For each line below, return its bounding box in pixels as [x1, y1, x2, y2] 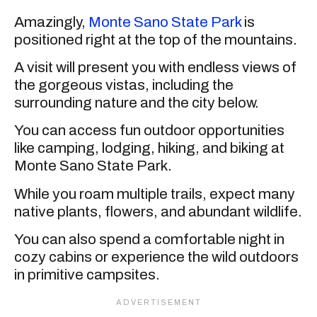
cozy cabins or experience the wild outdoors [14, 249, 299, 265]
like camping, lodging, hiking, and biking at [14, 140, 284, 156]
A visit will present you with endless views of [14, 59, 296, 76]
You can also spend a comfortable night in [14, 231, 284, 248]
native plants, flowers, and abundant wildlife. [14, 203, 302, 219]
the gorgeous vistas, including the [14, 77, 234, 93]
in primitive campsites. [14, 267, 160, 283]
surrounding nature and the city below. [14, 95, 259, 111]
